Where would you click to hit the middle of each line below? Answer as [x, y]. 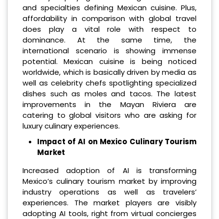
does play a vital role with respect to [109, 29]
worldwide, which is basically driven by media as [109, 72]
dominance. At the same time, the [109, 40]
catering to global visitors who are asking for [109, 115]
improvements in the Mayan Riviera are [109, 105]
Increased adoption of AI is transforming [109, 171]
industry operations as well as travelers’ [109, 192]
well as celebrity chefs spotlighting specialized [109, 83]
